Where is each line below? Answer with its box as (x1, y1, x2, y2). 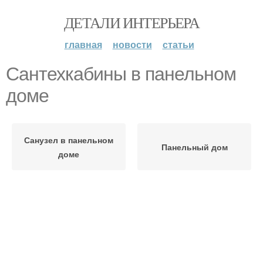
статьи (162, 38, 194, 51)
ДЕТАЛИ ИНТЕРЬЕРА (63, 12, 200, 32)
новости (112, 38, 152, 51)
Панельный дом (161, 141, 228, 153)
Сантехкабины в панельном (6, 63, 236, 85)
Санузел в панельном (24, 134, 113, 146)
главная (64, 38, 102, 51)
